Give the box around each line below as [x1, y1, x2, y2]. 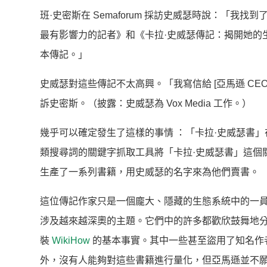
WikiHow [49, 235, 90, 246]
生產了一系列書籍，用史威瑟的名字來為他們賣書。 [40, 167, 262, 178]
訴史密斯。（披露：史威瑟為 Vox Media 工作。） [40, 98, 254, 109]
